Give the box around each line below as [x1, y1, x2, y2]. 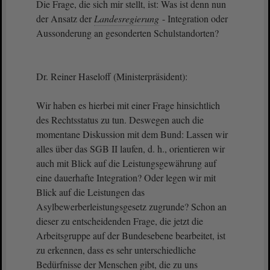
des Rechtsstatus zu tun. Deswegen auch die [36, 113, 204, 126]
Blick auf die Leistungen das [36, 186, 145, 198]
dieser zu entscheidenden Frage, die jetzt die [36, 215, 203, 227]
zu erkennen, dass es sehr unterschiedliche [36, 243, 196, 256]
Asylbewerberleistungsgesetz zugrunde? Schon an [36, 200, 227, 213]
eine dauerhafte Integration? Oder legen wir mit [36, 171, 216, 184]
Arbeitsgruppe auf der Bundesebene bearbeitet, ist [36, 229, 225, 242]
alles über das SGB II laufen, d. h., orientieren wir [36, 142, 225, 155]
